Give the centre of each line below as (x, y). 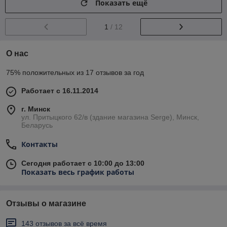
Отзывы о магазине (46, 203)
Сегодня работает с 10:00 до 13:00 (83, 163)
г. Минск (36, 109)
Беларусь (37, 125)
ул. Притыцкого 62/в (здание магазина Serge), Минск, (110, 117)
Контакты (40, 144)
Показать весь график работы (78, 172)
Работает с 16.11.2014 (60, 90)
